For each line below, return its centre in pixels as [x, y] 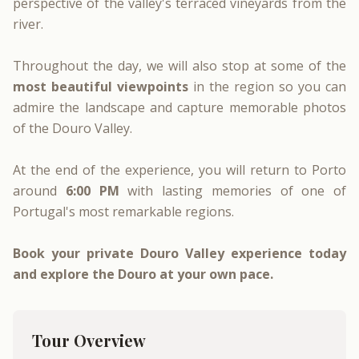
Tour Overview [89, 340]
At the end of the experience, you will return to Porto [179, 170]
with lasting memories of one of [232, 191]
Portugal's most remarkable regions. [123, 212]
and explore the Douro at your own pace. [143, 274]
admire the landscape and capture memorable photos [179, 107]
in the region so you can [267, 87]
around [39, 191]
